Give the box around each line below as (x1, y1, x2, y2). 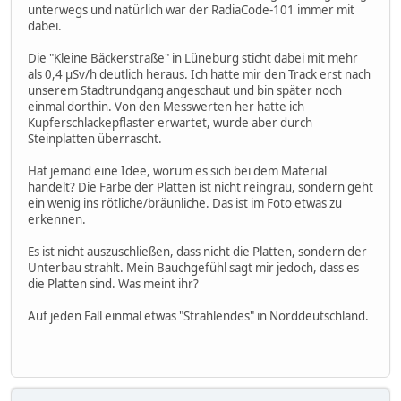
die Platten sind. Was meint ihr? (28, 275, 199, 292)
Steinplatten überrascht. (28, 130, 162, 147)
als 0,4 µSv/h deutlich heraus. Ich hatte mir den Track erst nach (28, 65, 371, 82)
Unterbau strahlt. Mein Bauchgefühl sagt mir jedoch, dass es (28, 259, 359, 276)
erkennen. (28, 210, 86, 227)
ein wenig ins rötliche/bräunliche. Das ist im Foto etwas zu (28, 194, 342, 211)
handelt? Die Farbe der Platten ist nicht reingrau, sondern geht (28, 178, 373, 195)
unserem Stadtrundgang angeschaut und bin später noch (28, 81, 342, 98)
